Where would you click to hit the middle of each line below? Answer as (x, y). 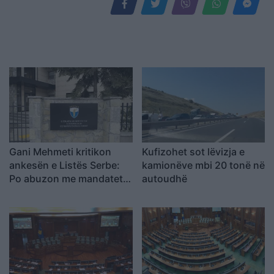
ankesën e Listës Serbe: (65, 165)
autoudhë (164, 179)
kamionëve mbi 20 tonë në (203, 165)
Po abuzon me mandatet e (70, 179)
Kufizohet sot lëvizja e (193, 152)
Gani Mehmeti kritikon (60, 152)
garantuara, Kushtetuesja (68, 192)
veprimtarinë (39, 219)
